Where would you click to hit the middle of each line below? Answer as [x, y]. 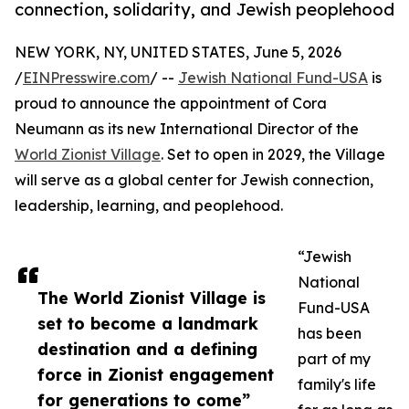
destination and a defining [147, 349]
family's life [337, 385]
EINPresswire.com [86, 78]
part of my [334, 359]
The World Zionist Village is [152, 298]
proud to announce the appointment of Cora [171, 104]
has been [330, 334]
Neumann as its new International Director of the [187, 129]
